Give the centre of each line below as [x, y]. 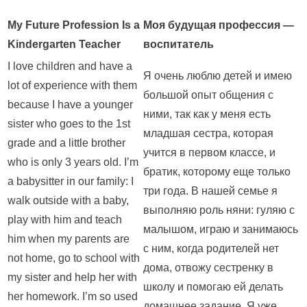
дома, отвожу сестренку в [208, 268]
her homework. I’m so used [73, 297]
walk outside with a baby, [68, 201]
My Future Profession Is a [74, 25]
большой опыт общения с [208, 95]
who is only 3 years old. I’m [73, 162]
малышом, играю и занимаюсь [221, 230]
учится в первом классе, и [209, 153]
